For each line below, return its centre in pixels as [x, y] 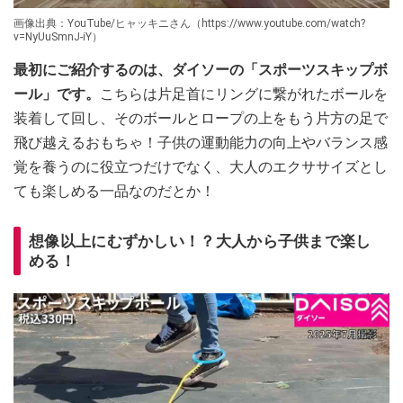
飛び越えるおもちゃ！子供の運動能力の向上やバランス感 [201, 143]
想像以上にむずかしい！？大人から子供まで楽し [200, 242]
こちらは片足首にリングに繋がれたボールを [244, 94]
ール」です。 [57, 94]
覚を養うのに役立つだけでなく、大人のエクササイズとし [201, 167]
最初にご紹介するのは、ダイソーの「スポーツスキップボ [201, 70]
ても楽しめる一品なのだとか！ [114, 192]
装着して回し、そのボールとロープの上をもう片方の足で [201, 119]
